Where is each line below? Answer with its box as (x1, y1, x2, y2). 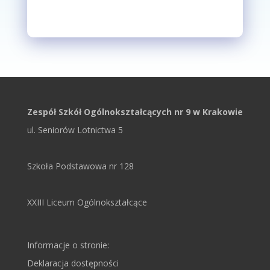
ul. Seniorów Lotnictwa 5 (27, 124, 123, 136)
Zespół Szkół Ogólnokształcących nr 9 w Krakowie (27, 106, 243, 118)
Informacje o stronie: (27, 239, 109, 251)
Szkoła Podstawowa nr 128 (27, 160, 134, 172)
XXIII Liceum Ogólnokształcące (27, 196, 147, 208)
